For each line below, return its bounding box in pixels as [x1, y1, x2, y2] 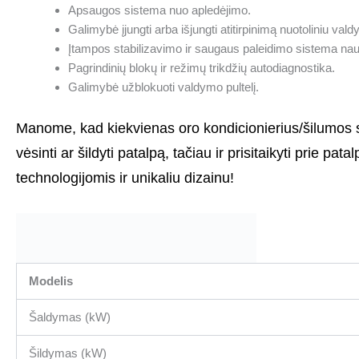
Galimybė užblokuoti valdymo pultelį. [68, 80, 259, 95]
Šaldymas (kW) [29, 310, 111, 325]
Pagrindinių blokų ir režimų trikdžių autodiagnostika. [68, 61, 335, 75]
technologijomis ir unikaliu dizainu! [16, 168, 234, 186]
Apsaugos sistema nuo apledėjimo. [68, 3, 251, 18]
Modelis [29, 274, 73, 288]
